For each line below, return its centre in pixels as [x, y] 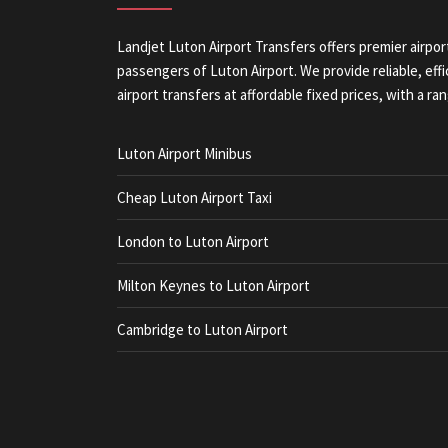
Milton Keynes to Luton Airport [213, 285]
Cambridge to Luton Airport [202, 329]
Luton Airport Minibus [184, 153]
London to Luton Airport [193, 241]
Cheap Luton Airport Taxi [194, 197]
